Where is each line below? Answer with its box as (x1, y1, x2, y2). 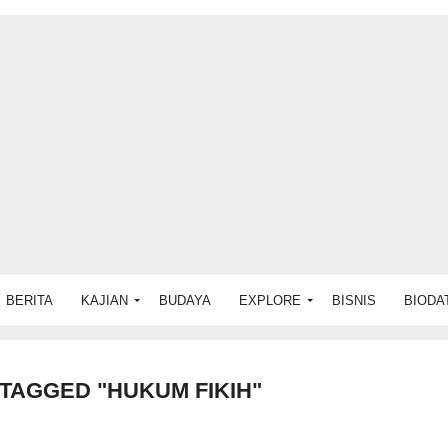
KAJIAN (81, 292, 128, 308)
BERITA (6, 292, 53, 308)
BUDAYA (159, 292, 211, 308)
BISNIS (332, 292, 376, 308)
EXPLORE (239, 292, 301, 308)
